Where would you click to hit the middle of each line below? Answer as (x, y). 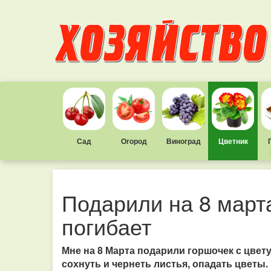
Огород (134, 141)
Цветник (233, 141)
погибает (106, 226)
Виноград (183, 141)
